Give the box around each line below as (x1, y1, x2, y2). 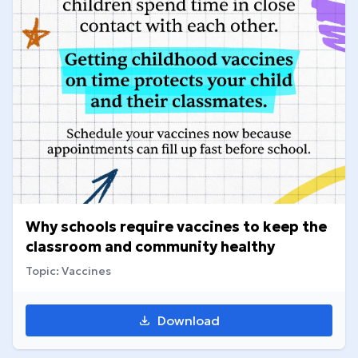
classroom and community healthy (26, 237, 275, 257)
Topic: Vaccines (26, 264, 111, 279)
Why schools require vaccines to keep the (26, 217, 327, 237)
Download (157, 312, 220, 329)
